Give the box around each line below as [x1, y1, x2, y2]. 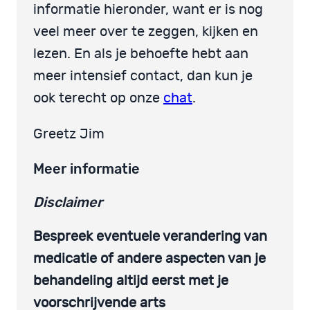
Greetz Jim [33, 127, 104, 141]
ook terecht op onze [33, 91, 163, 105]
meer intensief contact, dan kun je [33, 69, 253, 83]
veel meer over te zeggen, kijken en [33, 24, 258, 39]
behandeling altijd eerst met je [33, 273, 228, 288]
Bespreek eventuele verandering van [33, 229, 267, 244]
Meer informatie [33, 160, 140, 177]
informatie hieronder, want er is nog [33, 2, 263, 17]
